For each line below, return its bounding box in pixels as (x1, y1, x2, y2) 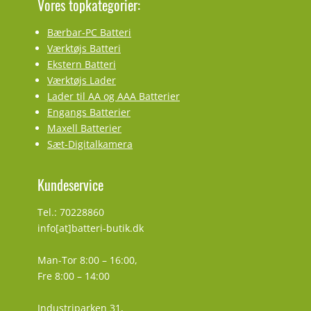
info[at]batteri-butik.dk (37, 221, 144, 235)
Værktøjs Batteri (47, 42, 121, 56)
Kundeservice (37, 174, 103, 196)
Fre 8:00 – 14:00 (37, 269, 110, 283)
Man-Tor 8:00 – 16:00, (37, 253, 137, 267)
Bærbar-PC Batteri (47, 26, 131, 40)
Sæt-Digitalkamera (47, 137, 133, 151)
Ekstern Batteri (47, 58, 116, 72)
